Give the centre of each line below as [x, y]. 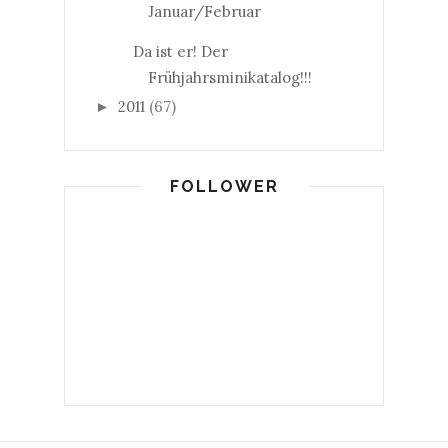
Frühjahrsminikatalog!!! [229, 77]
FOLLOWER [224, 187]
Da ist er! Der [180, 51]
